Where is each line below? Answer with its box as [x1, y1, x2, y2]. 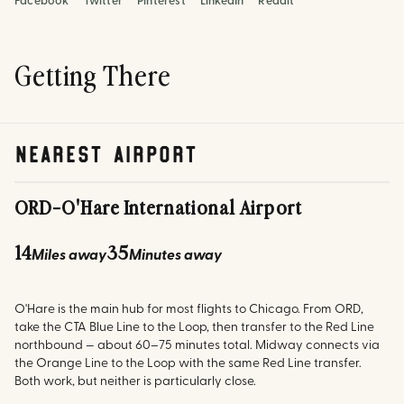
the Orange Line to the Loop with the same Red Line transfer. [14, 357, 362, 372]
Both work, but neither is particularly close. [14, 375, 256, 390]
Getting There [14, 63, 171, 93]
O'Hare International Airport [61, 199, 302, 220]
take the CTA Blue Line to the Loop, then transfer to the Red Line [14, 321, 374, 335]
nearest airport [14, 137, 197, 169]
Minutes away [129, 249, 222, 264]
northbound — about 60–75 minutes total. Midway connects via [14, 339, 380, 353]
